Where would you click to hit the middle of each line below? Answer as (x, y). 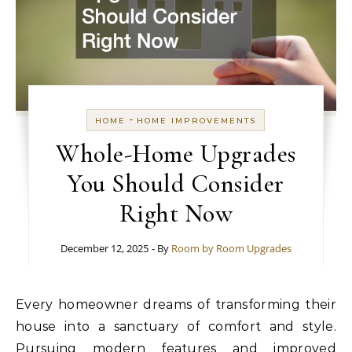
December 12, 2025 (104, 248)
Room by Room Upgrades (231, 248)
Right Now (176, 213)
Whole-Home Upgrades (176, 153)
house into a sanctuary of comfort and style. (176, 326)
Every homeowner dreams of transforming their (20, 304)
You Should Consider (176, 183)
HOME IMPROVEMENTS (197, 120)
